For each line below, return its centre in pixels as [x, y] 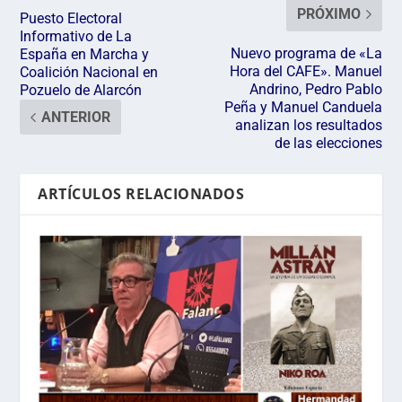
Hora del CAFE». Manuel [306, 72]
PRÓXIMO [328, 14]
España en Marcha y [85, 55]
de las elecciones [328, 144]
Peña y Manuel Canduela [303, 108]
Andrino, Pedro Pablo [315, 90]
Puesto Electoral [71, 19]
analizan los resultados [308, 126]
